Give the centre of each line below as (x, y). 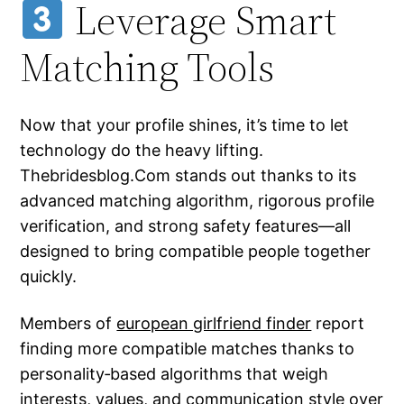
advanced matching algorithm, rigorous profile (197, 201)
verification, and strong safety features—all (186, 226)
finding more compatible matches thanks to (188, 349)
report (338, 324)
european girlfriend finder (214, 324)
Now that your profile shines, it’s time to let (185, 125)
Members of (69, 324)
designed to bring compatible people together (196, 252)
